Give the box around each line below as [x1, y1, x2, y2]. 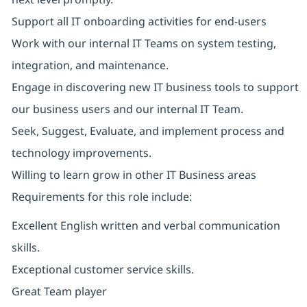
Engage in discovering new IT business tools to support [11, 79, 299, 95]
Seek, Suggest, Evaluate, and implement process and [11, 123, 284, 139]
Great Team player [11, 284, 107, 299]
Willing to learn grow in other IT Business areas [11, 167, 256, 183]
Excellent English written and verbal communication [11, 218, 280, 234]
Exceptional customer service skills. [11, 262, 194, 278]
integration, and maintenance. [11, 58, 169, 73]
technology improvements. [11, 145, 151, 161]
